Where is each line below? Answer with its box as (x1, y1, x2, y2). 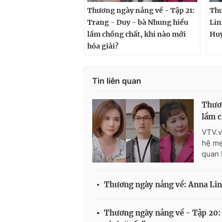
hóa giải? (87, 42, 118, 51)
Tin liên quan (92, 76, 141, 86)
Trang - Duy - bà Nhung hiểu (87, 18, 188, 27)
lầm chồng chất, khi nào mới (87, 30, 186, 39)
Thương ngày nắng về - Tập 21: (87, 6, 195, 15)
